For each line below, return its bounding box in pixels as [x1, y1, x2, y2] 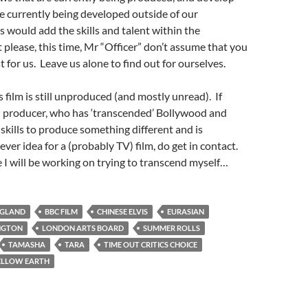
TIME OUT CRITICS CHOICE [104, 240, 197, 249]
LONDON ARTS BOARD [42, 223, 124, 232]
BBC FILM [45, 207, 78, 216]
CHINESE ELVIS [97, 207, 148, 216]
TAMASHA [8, 240, 45, 249]
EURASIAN [167, 207, 204, 216]
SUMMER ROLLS [143, 223, 200, 232]
